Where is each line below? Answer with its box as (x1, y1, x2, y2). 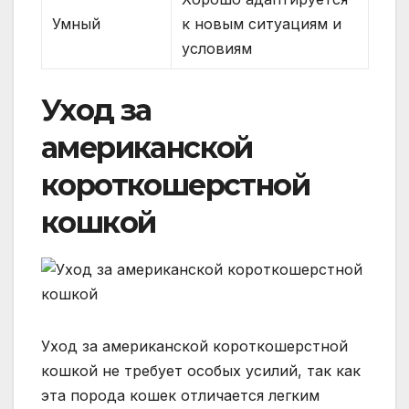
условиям (182, 39, 253, 58)
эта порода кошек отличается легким (41, 386, 320, 405)
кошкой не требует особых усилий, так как (41, 362, 361, 381)
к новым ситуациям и (182, 15, 342, 34)
